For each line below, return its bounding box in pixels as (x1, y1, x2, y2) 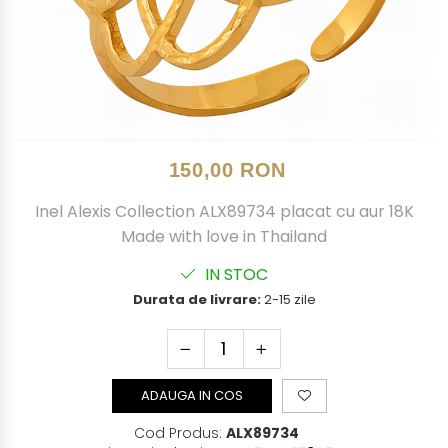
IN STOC (201, 263, 268, 286)
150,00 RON (168, 159, 286, 181)
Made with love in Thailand (121, 225, 327, 248)
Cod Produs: (134, 423, 222, 443)
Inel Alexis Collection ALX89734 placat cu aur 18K (34, 200, 414, 223)
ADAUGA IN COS (140, 386, 243, 405)
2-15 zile (260, 290, 316, 309)
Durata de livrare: (132, 290, 261, 309)
